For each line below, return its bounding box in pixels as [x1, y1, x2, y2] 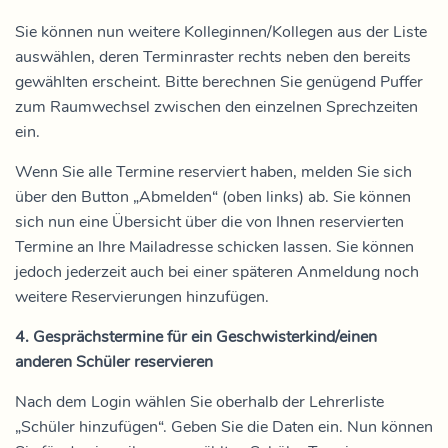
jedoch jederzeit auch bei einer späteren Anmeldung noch [15, 261, 419, 283]
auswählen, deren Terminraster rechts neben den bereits [15, 46, 411, 68]
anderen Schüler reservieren [15, 351, 213, 373]
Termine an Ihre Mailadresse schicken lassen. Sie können [15, 236, 414, 258]
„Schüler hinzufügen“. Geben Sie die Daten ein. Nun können [15, 416, 433, 438]
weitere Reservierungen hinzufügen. [15, 286, 269, 308]
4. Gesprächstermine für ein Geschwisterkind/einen [15, 326, 377, 348]
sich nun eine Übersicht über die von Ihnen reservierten [15, 211, 404, 233]
